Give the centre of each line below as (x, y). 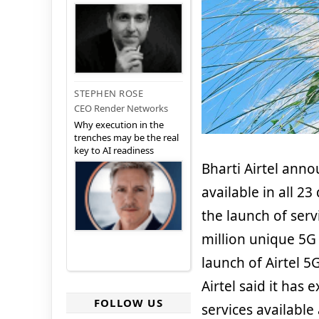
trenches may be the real (126, 138)
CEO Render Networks (121, 109)
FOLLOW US (129, 303)
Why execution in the (119, 125)
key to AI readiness (114, 151)
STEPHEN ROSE (109, 94)
